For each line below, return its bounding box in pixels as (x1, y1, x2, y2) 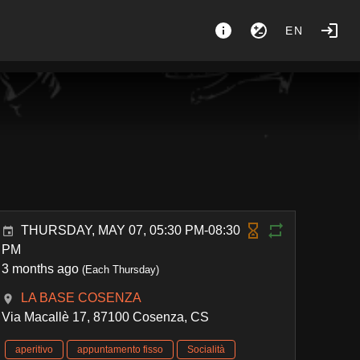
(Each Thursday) (79, 264, 160, 276)
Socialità (187, 344, 226, 355)
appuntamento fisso (77, 344, 164, 355)
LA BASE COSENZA (21, 291, 142, 305)
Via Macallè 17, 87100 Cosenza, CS (2, 310, 210, 324)
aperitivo (15, 344, 54, 355)
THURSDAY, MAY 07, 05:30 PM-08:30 (21, 223, 241, 237)
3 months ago (2, 262, 80, 276)
